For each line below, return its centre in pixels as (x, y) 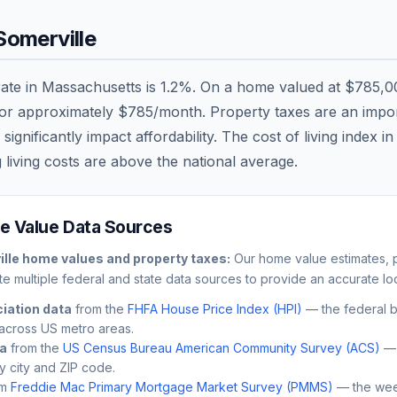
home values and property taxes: (125, 258)
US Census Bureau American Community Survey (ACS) (222, 347)
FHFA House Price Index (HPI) (215, 308)
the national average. (225, 161)
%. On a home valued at (261, 86)
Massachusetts (92, 86)
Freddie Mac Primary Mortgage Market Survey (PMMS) (172, 386)
